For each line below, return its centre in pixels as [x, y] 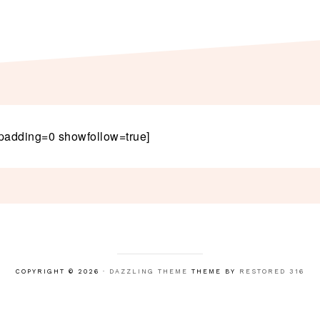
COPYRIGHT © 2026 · [62, 272]
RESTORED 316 [272, 272]
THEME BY [214, 272]
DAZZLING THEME [149, 272]
